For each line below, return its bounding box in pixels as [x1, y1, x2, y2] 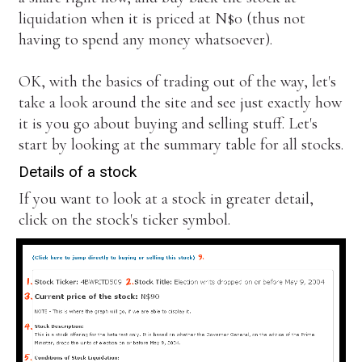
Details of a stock [18, 162, 137, 181]
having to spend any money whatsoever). [18, 30, 276, 50]
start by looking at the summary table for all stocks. [18, 135, 343, 155]
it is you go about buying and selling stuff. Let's [18, 114, 318, 134]
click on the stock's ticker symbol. [18, 209, 230, 229]
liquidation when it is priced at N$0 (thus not [18, 9, 305, 29]
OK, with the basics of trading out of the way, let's [18, 72, 336, 92]
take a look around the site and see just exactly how [18, 93, 342, 113]
